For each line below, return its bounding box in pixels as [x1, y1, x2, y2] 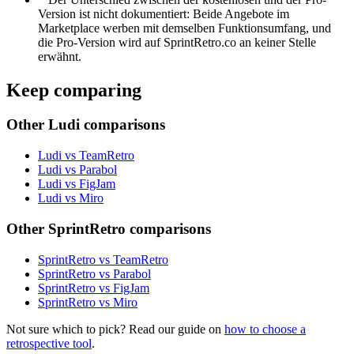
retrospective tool [6, 336, 92, 350]
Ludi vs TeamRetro [38, 149, 134, 163]
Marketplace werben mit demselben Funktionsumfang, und [38, 21, 331, 35]
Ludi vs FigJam [38, 177, 115, 191]
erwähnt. [38, 49, 81, 63]
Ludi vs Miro [38, 191, 104, 205]
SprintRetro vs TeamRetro [38, 252, 168, 266]
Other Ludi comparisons [6, 116, 165, 134]
